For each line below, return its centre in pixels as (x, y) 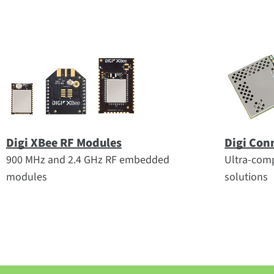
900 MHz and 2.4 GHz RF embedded (87, 160)
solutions (246, 177)
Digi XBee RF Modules (64, 143)
